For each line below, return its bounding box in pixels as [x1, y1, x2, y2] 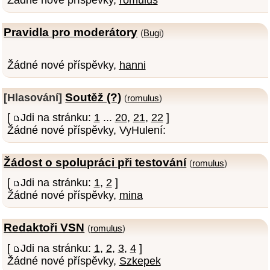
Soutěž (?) [65, 90, 122, 104]
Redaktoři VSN [4, 221, 85, 234]
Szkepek [119, 254, 161, 267]
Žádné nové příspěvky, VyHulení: [7, 124, 166, 137]
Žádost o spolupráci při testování [4, 155, 187, 169]
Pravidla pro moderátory [4, 25, 138, 39]
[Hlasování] [4, 91, 63, 104]
